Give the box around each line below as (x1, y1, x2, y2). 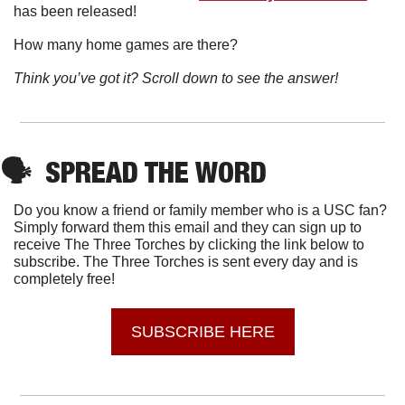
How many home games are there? (14, 37, 238, 53)
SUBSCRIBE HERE (130, 323, 275, 342)
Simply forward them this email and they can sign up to (14, 220, 362, 236)
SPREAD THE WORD (45, 155, 267, 190)
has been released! (14, 4, 137, 20)
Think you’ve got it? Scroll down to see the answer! (14, 71, 338, 87)
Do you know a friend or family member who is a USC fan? (14, 202, 387, 219)
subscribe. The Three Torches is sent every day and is (14, 254, 358, 270)
